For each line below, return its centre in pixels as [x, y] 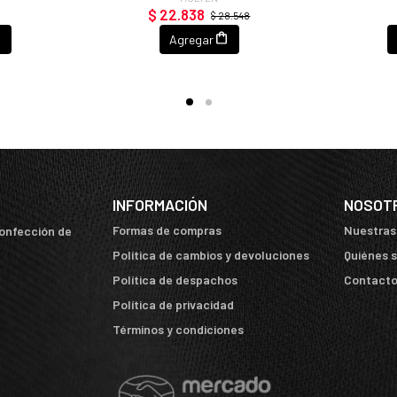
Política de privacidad [173, 305]
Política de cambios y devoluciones [211, 255]
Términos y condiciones [178, 330]
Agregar [192, 39]
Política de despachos [175, 280]
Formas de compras [167, 230]
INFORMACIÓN [160, 205]
